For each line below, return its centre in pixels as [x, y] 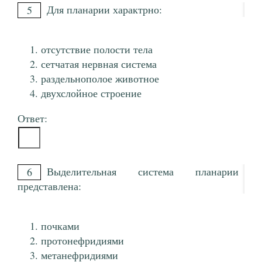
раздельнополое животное [100, 79]
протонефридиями [82, 241]
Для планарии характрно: [104, 10]
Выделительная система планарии [143, 172]
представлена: [49, 186]
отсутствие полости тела [97, 49]
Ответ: [32, 118]
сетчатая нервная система [99, 64]
